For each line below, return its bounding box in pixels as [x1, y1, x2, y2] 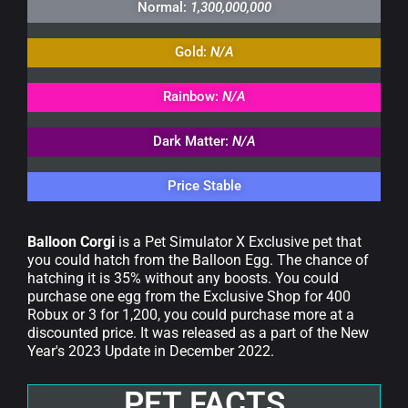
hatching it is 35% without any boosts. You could [27, 270, 339, 288]
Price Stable [167, 178, 241, 195]
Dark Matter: [152, 133, 232, 150]
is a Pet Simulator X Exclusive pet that [115, 233, 362, 251]
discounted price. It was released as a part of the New [27, 324, 369, 342]
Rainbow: [162, 88, 222, 106]
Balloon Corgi [27, 233, 115, 251]
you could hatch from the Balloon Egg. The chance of [27, 251, 369, 270]
